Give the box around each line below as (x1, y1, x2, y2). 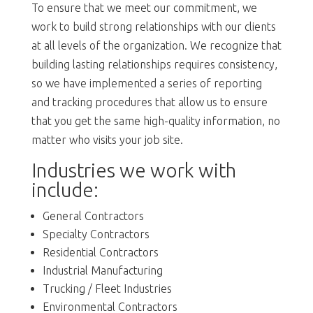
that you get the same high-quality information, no (31, 114, 280, 127)
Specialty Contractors (42, 227, 150, 240)
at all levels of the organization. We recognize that (31, 38, 282, 52)
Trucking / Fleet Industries (42, 282, 172, 295)
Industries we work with (31, 159, 236, 181)
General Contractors (42, 209, 144, 222)
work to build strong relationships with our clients (31, 20, 276, 33)
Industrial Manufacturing (42, 263, 163, 277)
